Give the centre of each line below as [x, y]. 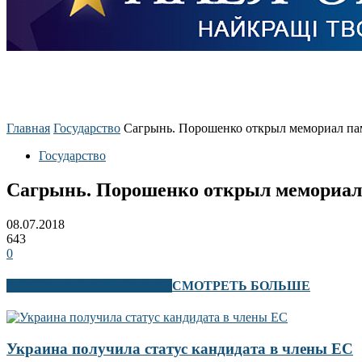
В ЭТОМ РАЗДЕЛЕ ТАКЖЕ [89, 285]
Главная [28, 128]
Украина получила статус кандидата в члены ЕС [180, 348]
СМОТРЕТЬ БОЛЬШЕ [241, 285]
